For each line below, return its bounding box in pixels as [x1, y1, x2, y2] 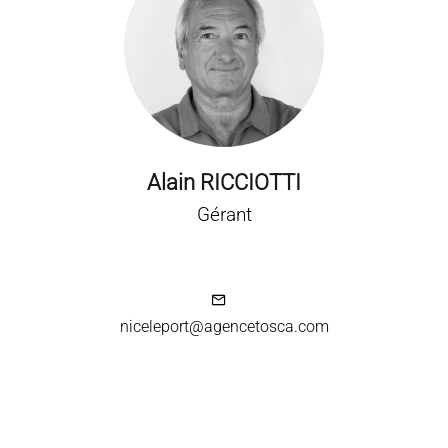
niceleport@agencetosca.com [119, 317, 329, 337]
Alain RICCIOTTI [147, 170, 301, 196]
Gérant [196, 203, 252, 227]
